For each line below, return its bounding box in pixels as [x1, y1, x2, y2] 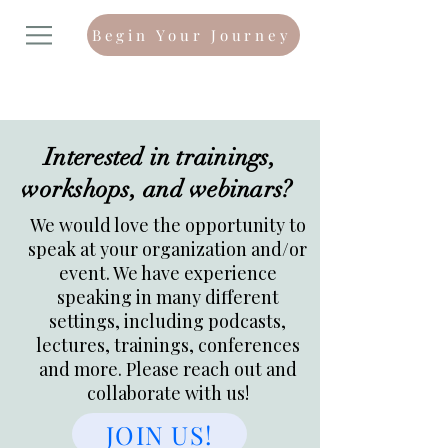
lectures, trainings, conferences [35, 333, 300, 357]
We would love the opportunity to [29, 213, 306, 237]
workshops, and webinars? [21, 174, 299, 204]
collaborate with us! [86, 381, 249, 405]
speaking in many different [56, 285, 279, 309]
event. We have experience [58, 261, 277, 285]
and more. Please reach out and [38, 357, 297, 381]
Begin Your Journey [91, 25, 292, 45]
